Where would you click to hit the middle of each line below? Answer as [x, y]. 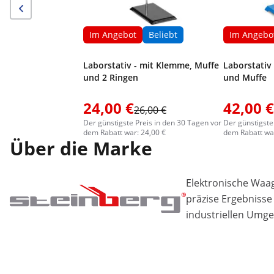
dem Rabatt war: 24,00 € [124, 132]
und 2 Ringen [111, 77]
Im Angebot [113, 35]
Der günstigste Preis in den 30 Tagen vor [152, 123]
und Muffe [245, 77]
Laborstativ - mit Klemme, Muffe [151, 65]
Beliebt [163, 35]
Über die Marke [81, 148]
